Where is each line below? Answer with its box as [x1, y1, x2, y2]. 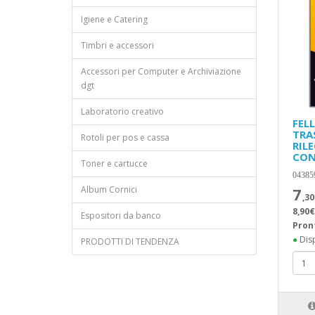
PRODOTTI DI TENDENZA [81, 236, 179, 247]
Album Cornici [81, 184, 137, 195]
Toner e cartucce [81, 157, 148, 169]
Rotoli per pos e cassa [81, 131, 169, 143]
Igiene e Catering [81, 13, 148, 25]
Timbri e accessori [81, 39, 154, 51]
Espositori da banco [81, 210, 161, 221]
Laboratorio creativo [81, 105, 164, 117]
